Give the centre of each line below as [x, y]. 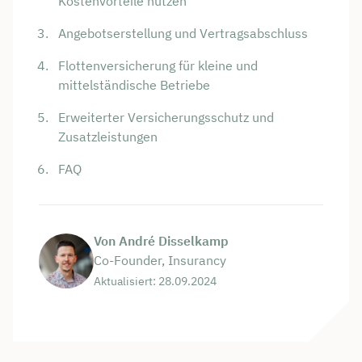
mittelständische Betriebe [134, 85]
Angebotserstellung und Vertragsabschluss [183, 34]
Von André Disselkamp [161, 241]
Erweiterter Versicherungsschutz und [166, 118]
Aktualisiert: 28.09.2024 [155, 282]
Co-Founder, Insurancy [160, 261]
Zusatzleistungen [108, 137]
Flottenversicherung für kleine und [158, 66]
